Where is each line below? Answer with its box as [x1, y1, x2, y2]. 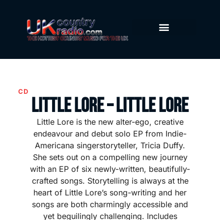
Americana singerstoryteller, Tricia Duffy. [35, 140, 185, 151]
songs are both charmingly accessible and [32, 199, 188, 210]
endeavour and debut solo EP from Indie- [33, 129, 187, 139]
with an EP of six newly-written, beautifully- [30, 164, 190, 174]
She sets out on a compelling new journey [32, 152, 188, 163]
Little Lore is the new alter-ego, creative [36, 117, 184, 127]
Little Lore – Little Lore [31, 94, 189, 118]
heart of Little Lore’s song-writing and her [33, 188, 187, 198]
